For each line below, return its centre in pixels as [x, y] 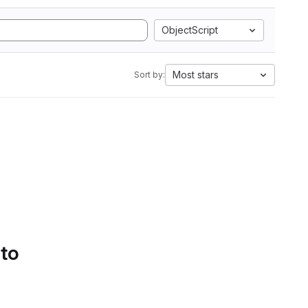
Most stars [196, 75]
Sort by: [150, 75]
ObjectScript [190, 30]
